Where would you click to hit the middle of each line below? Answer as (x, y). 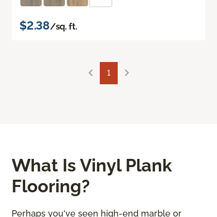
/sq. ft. (63, 26)
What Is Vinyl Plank (92, 165)
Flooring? (51, 186)
